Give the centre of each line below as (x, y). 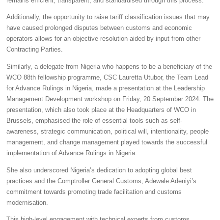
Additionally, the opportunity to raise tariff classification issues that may (108, 17)
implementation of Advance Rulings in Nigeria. (71, 153)
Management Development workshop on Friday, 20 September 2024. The (110, 99)
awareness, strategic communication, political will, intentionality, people (107, 132)
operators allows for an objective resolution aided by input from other (103, 39)
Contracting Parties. (34, 50)
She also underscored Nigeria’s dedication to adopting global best (99, 170)
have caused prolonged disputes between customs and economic (99, 28)
